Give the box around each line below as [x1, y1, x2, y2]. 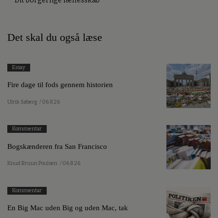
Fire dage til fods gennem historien [7, 80, 113, 89]
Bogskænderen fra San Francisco [7, 142, 107, 150]
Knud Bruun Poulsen [7, 160, 57, 167]
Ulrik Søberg [7, 98, 37, 105]
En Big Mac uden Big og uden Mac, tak [7, 203, 128, 212]
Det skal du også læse [7, 31, 102, 43]
